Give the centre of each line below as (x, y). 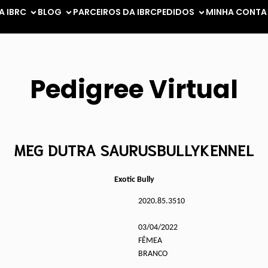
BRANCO (153, 254)
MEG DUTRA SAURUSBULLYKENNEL (134, 150)
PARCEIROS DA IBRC (115, 12)
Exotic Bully (134, 180)
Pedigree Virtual (134, 89)
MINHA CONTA (236, 12)
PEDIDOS (175, 12)
